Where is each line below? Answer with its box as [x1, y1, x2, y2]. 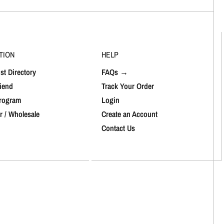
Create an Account [101, 108, 158, 119]
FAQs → [101, 66, 128, 77]
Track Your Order [101, 80, 154, 91]
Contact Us [101, 122, 135, 133]
